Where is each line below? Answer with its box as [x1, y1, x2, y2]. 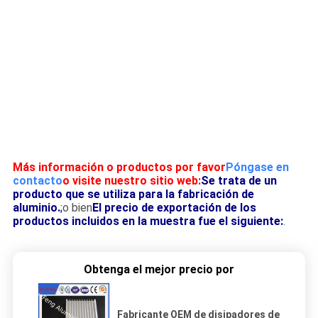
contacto [12, 174, 62, 188]
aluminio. [12, 201, 60, 215]
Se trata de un [200, 174, 277, 188]
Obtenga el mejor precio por [84, 262, 234, 276]
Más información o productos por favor [12, 160, 226, 175]
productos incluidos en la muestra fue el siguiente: [12, 214, 283, 229]
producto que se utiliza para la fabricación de [12, 187, 254, 202]
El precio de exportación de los [92, 201, 256, 215]
